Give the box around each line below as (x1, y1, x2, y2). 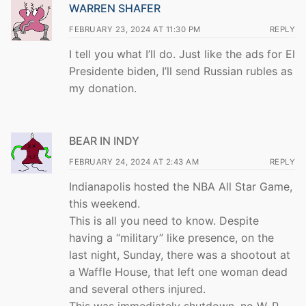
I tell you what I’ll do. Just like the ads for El (69, 47, 295, 61)
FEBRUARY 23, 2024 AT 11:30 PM (69, 25, 201, 35)
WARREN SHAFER (69, 1, 161, 16)
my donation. (69, 81, 137, 96)
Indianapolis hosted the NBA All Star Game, (69, 180, 292, 194)
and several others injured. (69, 282, 206, 296)
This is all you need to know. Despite (69, 214, 259, 228)
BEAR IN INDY (69, 134, 139, 148)
